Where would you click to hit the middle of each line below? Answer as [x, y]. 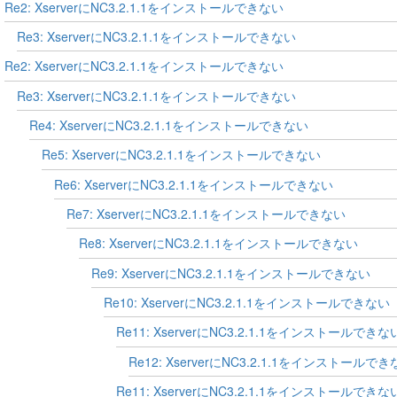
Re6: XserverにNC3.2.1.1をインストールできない [193, 184]
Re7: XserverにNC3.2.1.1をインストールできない [206, 213]
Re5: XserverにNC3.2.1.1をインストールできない [181, 155]
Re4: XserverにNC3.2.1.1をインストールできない [168, 125]
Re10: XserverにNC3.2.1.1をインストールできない [246, 302]
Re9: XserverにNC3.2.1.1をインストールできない [230, 272]
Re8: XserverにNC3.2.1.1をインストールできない [218, 243]
